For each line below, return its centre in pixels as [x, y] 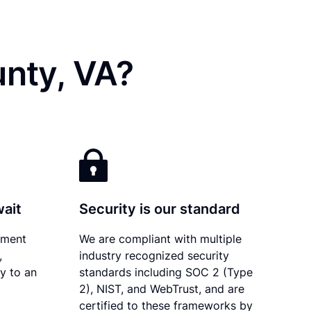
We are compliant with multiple [161, 238]
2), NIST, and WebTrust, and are [162, 288]
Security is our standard [160, 209]
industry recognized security [154, 255]
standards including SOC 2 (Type [166, 272]
